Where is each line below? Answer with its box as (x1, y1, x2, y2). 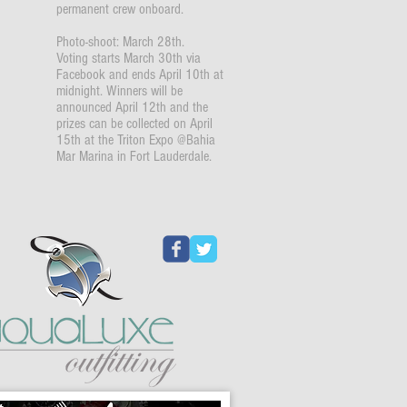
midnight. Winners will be (56, 83, 183, 99)
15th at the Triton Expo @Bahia (56, 132, 215, 148)
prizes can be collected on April (56, 115, 213, 132)
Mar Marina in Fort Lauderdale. (56, 148, 212, 164)
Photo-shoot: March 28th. (56, 34, 184, 50)
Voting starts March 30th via (56, 50, 201, 66)
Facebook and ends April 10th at (56, 66, 223, 83)
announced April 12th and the (56, 99, 208, 115)
